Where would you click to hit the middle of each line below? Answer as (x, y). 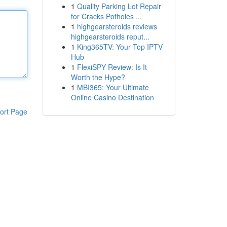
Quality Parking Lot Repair (119, 6)
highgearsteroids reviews (117, 26)
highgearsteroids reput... (110, 36)
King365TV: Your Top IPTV (120, 47)
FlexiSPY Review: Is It (112, 67)
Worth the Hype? (98, 77)
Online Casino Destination (112, 97)
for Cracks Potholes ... (106, 16)
